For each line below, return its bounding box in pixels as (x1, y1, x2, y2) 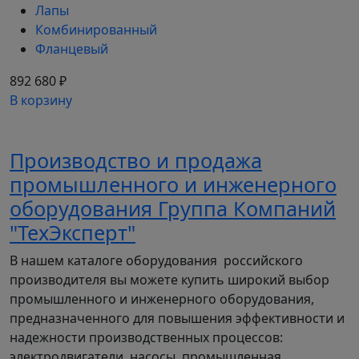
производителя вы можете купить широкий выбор (10, 271, 329, 288)
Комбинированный (35, 21, 157, 38)
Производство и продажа (10, 147, 262, 174)
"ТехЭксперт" (10, 219, 135, 246)
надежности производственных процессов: (10, 329, 283, 346)
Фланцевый (35, 40, 108, 58)
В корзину (10, 91, 72, 109)
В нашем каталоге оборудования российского (10, 252, 303, 269)
